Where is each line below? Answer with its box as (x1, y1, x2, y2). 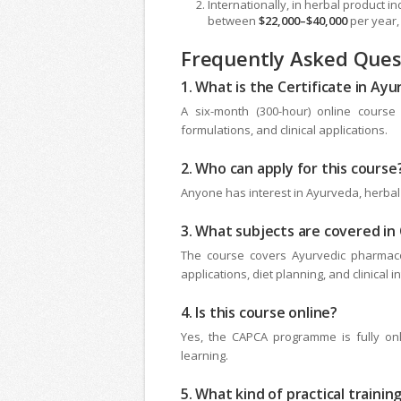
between (208, 13, 259, 30)
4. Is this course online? (181, 303, 337, 323)
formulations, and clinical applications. (181, 122, 388, 139)
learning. (181, 347, 228, 364)
